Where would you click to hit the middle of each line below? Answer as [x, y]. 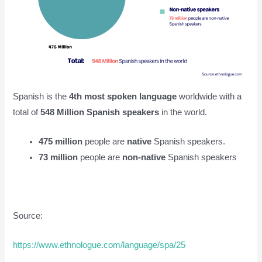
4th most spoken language [123, 96]
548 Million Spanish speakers [100, 112]
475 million [61, 142]
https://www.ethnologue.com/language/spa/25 [99, 245]
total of [27, 112]
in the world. [183, 112]
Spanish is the [41, 96]
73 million [58, 158]
